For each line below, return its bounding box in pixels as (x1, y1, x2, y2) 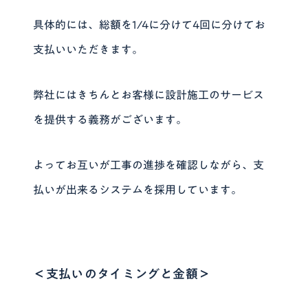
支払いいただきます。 (33, 43, 144, 55)
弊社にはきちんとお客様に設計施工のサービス (33, 89, 265, 100)
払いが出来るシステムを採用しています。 (33, 184, 243, 195)
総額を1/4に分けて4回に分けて (99, 19, 255, 30)
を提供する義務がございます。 (33, 113, 188, 125)
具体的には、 (33, 19, 100, 30)
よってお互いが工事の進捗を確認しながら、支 (33, 159, 265, 170)
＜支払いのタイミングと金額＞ (33, 267, 211, 280)
